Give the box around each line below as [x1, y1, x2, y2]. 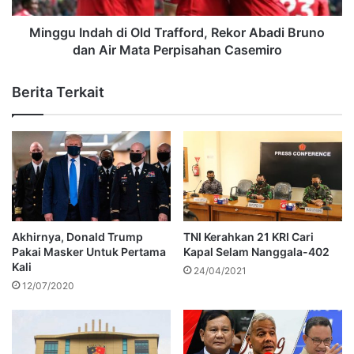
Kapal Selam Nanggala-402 [183, 244, 330, 258]
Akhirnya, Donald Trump [12, 229, 143, 243]
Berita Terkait [12, 84, 104, 101]
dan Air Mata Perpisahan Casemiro [72, 42, 282, 58]
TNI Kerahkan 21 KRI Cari [183, 229, 314, 243]
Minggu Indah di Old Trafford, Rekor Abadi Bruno [29, 24, 325, 41]
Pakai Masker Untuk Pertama [12, 244, 166, 258]
